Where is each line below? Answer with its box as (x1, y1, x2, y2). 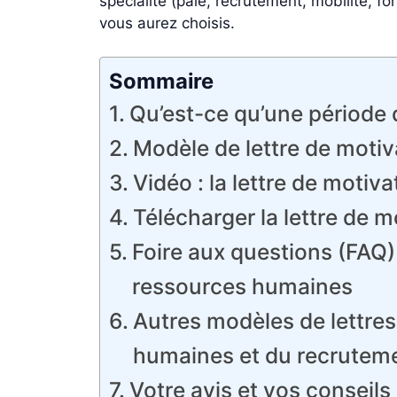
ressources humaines (131, 273, 353, 300)
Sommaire (109, 68, 214, 94)
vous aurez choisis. (99, 13, 235, 32)
